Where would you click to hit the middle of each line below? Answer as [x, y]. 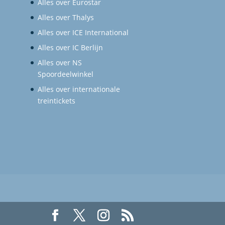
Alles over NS [60, 63]
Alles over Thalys [66, 18]
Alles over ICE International [83, 33]
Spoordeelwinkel [66, 74]
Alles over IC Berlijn [71, 48]
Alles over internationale [79, 89]
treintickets [57, 101]
